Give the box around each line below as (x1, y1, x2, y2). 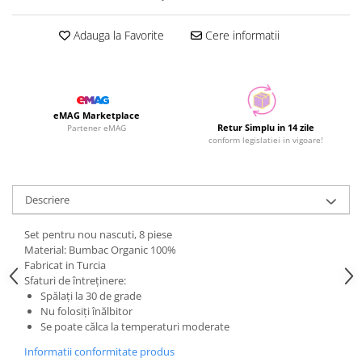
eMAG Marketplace (53, 109, 140, 122)
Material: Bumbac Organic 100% (24, 242, 176, 257)
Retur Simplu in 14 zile (217, 121, 314, 133)
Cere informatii (201, 27, 280, 43)
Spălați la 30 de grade (40, 288, 141, 303)
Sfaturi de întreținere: (24, 273, 128, 288)
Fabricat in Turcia (24, 258, 106, 272)
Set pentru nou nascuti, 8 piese (24, 227, 172, 242)
